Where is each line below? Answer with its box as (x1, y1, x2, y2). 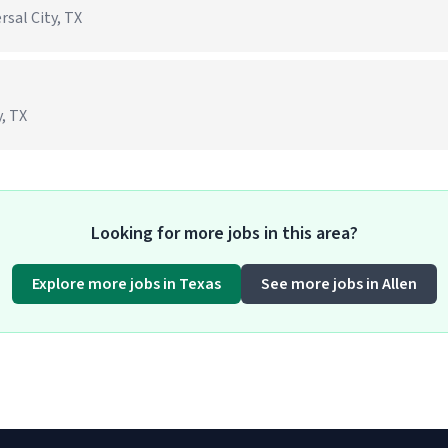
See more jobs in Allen (260, 273, 417, 295)
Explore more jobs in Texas (31, 273, 221, 295)
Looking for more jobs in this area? (90, 221, 358, 246)
